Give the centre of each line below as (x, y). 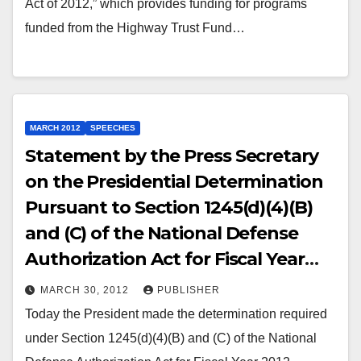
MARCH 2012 (55, 128)
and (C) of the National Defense (162, 234)
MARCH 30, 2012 (86, 290)
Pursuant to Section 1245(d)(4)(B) (169, 208)
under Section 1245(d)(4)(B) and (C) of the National (171, 338)
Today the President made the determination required (176, 314)
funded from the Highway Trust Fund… (135, 27)
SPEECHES (113, 128)
